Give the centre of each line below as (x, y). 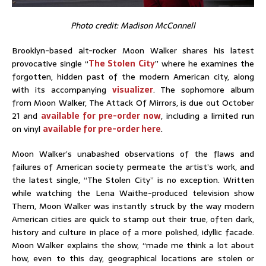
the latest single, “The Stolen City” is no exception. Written (133, 180)
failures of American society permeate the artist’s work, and (133, 167)
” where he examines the (204, 63)
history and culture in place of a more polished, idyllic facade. (133, 232)
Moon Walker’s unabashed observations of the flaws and (133, 153)
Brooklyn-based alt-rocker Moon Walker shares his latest (133, 50)
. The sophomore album (203, 89)
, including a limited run (208, 115)
